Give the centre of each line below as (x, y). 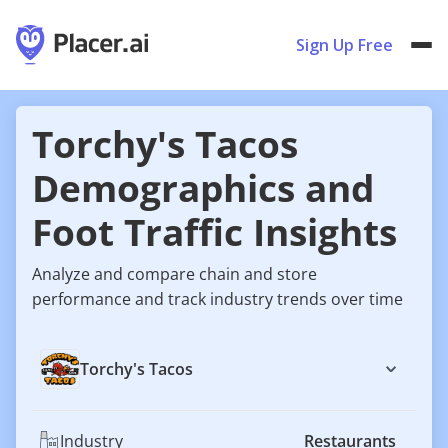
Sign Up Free (344, 45)
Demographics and (203, 188)
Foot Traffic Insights (214, 232)
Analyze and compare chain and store (174, 274)
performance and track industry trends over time (217, 299)
